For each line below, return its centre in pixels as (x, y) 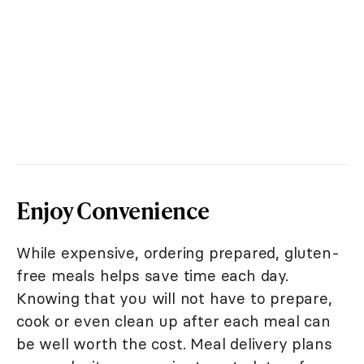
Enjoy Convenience (113, 210)
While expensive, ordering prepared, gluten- (178, 253)
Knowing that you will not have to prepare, (174, 299)
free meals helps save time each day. (152, 276)
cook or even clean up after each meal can (173, 321)
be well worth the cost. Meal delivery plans (174, 344)
